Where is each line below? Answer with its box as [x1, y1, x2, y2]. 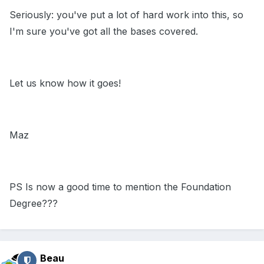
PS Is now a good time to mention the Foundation [9, 181, 231, 193]
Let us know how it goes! [9, 77, 121, 90]
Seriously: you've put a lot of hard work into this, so [9, 9, 243, 21]
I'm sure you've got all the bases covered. [9, 25, 198, 38]
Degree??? [9, 197, 58, 210]
